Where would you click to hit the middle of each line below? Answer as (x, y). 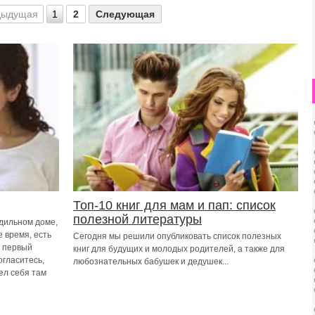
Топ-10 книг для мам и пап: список (174, 205)
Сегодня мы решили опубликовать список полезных (177, 236)
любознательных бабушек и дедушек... (151, 262)
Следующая (125, 14)
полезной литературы (137, 219)
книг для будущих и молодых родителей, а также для (179, 249)
